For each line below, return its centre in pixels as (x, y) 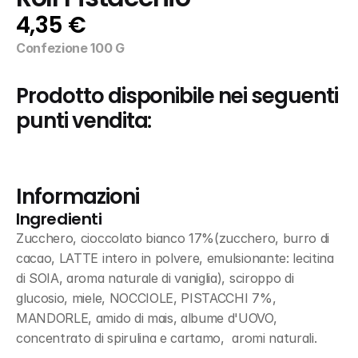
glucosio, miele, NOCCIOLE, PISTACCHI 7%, (146, 298)
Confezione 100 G (70, 48)
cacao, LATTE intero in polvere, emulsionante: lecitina (175, 258)
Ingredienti (59, 219)
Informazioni (78, 197)
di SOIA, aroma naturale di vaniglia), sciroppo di (155, 278)
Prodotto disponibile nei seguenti (177, 96)
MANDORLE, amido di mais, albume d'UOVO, (147, 318)
